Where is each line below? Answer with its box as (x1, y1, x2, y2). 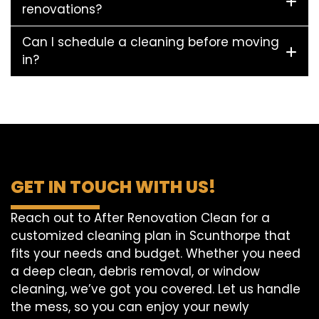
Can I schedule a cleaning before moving (22, 33, 279, 51)
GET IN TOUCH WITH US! (11, 175, 216, 199)
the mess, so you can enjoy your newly (11, 298, 249, 315)
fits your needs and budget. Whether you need (11, 245, 300, 262)
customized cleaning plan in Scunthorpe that (11, 227, 291, 244)
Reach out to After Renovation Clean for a (11, 209, 270, 226)
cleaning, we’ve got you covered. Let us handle (11, 281, 300, 298)
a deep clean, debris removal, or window (11, 263, 260, 280)
